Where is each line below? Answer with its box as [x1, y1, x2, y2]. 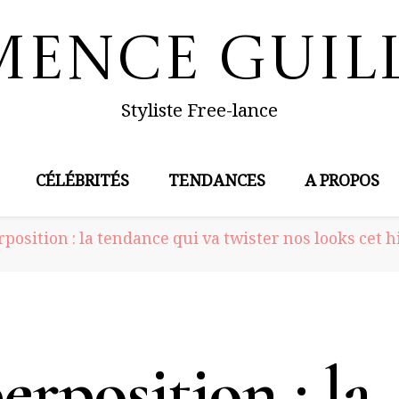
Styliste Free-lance [121, 99, 278, 129]
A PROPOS [305, 170, 379, 197]
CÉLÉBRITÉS [36, 170, 129, 197]
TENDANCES [168, 170, 265, 197]
